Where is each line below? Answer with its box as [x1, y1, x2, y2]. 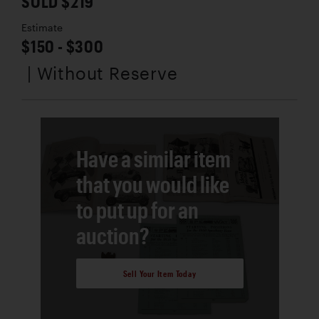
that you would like [75, 170, 229, 197]
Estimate [21, 21, 63, 33]
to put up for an [75, 196, 199, 223]
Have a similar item [75, 145, 231, 172]
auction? [75, 221, 150, 249]
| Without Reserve [27, 62, 178, 83]
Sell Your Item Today [122, 268, 197, 279]
